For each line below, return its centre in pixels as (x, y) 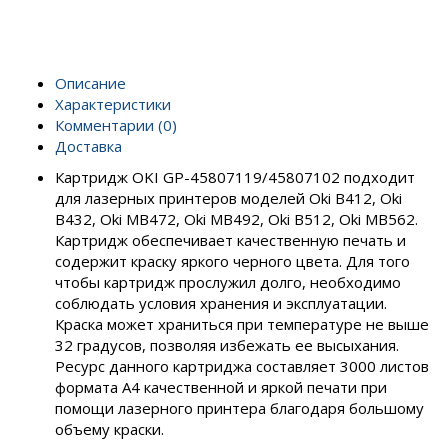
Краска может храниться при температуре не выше (242, 324)
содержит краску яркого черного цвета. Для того (232, 261)
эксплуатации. (336, 303)
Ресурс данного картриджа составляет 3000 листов (242, 366)
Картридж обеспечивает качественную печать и (230, 240)
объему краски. (109, 429)
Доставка (88, 146)
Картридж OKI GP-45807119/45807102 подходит (235, 177)
